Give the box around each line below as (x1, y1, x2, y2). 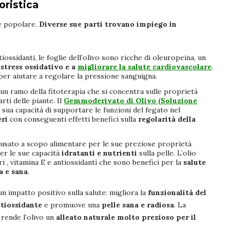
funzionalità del (146, 187, 206, 197)
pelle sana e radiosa (102, 200, 174, 209)
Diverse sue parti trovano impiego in (39, 19, 177, 29)
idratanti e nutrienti (60, 148, 139, 158)
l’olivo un (21, 212, 56, 222)
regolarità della (138, 114, 196, 124)
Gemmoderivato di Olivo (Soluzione (64, 95, 197, 105)
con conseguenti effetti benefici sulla (10, 114, 138, 124)
